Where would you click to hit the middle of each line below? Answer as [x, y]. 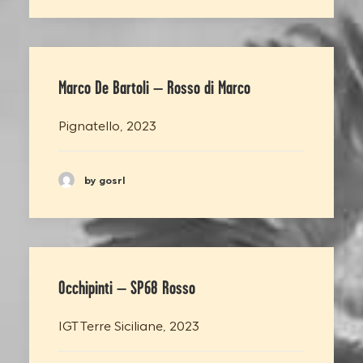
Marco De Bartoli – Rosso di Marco [154, 88]
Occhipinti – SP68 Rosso [127, 288]
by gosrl [105, 179]
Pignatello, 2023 [107, 124]
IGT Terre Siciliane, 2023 [129, 325]
